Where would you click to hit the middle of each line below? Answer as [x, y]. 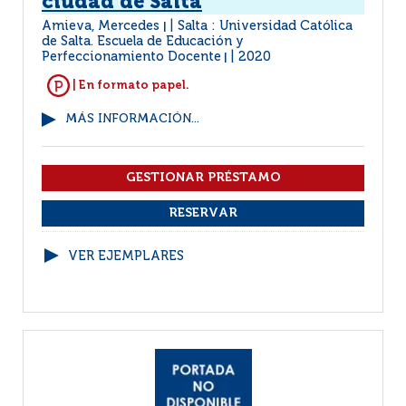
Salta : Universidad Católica [265, 26]
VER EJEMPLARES [126, 256]
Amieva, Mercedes [102, 26]
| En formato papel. [130, 85]
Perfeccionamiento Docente [131, 57]
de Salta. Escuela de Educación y [143, 42]
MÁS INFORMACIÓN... [132, 119]
